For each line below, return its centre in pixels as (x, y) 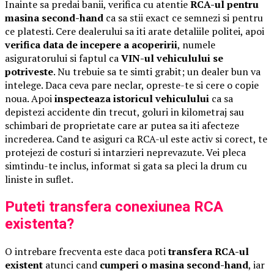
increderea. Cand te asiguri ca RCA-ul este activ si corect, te (136, 139)
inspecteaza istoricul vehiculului (132, 98)
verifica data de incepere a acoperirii (91, 44)
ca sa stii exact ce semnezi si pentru (183, 17)
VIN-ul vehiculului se (172, 58)
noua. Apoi (30, 98)
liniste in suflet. (39, 179)
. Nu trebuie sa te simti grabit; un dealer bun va (157, 71)
